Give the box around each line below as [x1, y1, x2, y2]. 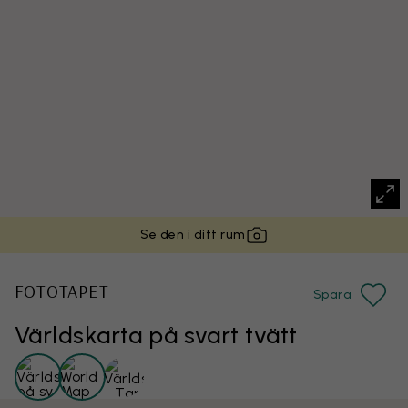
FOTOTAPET [15, 280, 108, 302]
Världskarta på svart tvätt [15, 321, 298, 350]
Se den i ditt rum [140, 227, 246, 242]
